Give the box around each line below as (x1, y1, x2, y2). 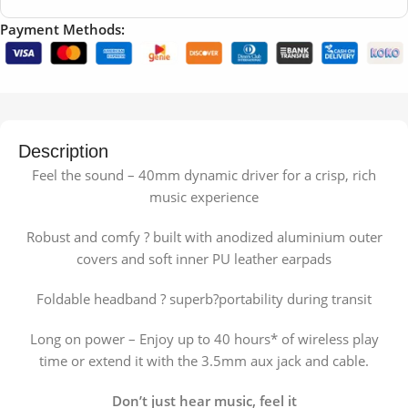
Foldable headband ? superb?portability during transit (36, 290, 372, 309)
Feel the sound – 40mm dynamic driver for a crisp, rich (32, 166, 376, 185)
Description (18, 141, 108, 162)
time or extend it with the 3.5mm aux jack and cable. (39, 352, 369, 371)
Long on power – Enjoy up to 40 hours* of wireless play (29, 330, 379, 349)
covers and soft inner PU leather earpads (76, 250, 331, 269)
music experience (149, 188, 259, 207)
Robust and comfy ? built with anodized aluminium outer (25, 228, 382, 247)
